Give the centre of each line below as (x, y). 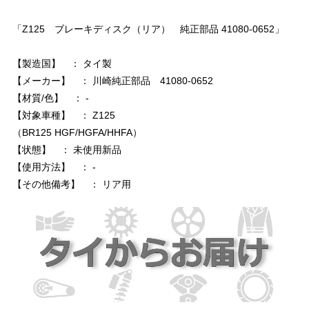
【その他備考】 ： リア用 (72, 185)
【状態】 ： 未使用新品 (67, 150)
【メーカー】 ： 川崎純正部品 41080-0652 (113, 81)
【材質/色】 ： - (51, 98)
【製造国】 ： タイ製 (62, 64)
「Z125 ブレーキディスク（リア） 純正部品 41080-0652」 (148, 29)
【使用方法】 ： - (54, 167)
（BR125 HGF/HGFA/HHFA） (77, 133)
